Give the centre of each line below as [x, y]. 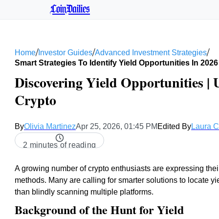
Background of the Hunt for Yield [99, 209]
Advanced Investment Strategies [151, 53]
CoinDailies [70, 9]
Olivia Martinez [50, 126]
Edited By [174, 126]
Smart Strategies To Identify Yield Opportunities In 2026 [116, 63]
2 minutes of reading [59, 145]
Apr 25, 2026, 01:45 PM [117, 126]
